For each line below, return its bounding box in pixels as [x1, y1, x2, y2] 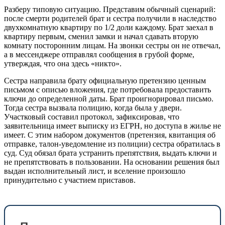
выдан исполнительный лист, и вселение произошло [4, 166, 185, 175]
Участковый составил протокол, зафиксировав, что [4, 112, 179, 121]
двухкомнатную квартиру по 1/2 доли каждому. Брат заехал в [4, 23, 213, 32]
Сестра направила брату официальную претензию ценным [4, 76, 206, 85]
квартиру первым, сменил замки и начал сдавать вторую [4, 32, 198, 41]
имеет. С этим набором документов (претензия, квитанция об [4, 130, 215, 139]
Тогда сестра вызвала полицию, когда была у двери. [4, 103, 182, 112]
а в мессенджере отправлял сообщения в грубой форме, [4, 50, 194, 59]
